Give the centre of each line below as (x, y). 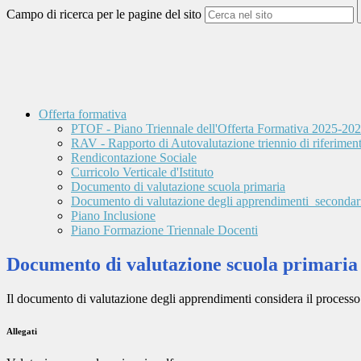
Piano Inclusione (113, 216)
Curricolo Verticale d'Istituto (142, 172)
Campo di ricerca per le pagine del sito (104, 15)
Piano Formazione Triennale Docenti (164, 230)
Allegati (22, 332)
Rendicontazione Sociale (134, 158)
